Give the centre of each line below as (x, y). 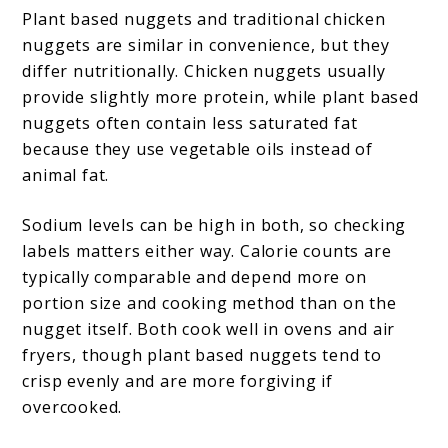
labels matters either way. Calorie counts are (207, 251)
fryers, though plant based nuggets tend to (202, 355)
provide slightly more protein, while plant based (220, 97)
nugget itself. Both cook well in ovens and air (209, 329)
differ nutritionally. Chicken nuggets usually (204, 71)
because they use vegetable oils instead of (198, 149)
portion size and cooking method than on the (209, 303)
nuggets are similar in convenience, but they (206, 45)
